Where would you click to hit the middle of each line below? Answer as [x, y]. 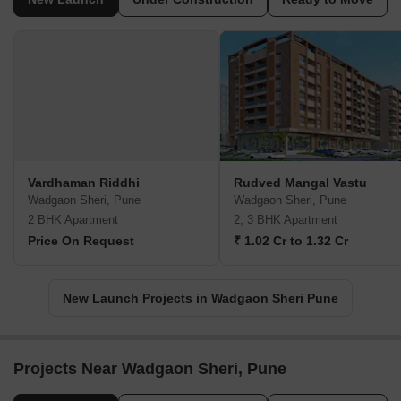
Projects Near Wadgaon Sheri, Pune [150, 369]
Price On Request [81, 241]
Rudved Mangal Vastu [300, 183]
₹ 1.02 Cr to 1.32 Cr [291, 241]
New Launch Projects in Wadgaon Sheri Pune [200, 299]
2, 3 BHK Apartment [286, 220]
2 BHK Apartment [73, 220]
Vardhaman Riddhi [84, 183]
